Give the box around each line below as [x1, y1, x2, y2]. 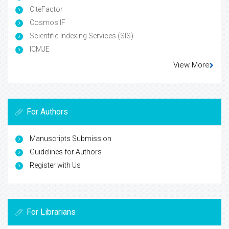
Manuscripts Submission [30, 134, 111, 143]
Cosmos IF [28, 18, 65, 27]
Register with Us [30, 161, 81, 169]
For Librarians [27, 207, 76, 217]
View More [173, 60, 210, 70]
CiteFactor [28, 5, 63, 13]
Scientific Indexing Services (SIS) [28, 31, 133, 40]
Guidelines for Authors [30, 147, 102, 156]
